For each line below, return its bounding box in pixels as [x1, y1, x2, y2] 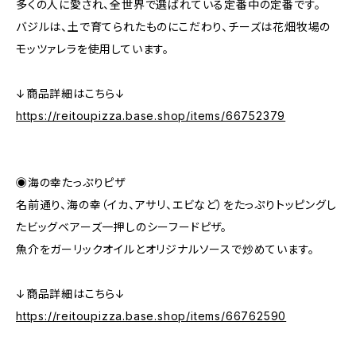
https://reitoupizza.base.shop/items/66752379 [16, 108, 286, 122]
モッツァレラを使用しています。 [16, 41, 170, 56]
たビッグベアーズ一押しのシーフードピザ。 [16, 219, 227, 234]
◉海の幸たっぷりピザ [16, 175, 126, 189]
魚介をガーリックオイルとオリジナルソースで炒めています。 [16, 242, 315, 256]
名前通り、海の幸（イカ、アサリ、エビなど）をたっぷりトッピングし [16, 197, 337, 211]
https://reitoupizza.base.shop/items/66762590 [16, 308, 287, 323]
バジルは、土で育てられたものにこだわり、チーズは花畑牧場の [16, 19, 331, 33]
